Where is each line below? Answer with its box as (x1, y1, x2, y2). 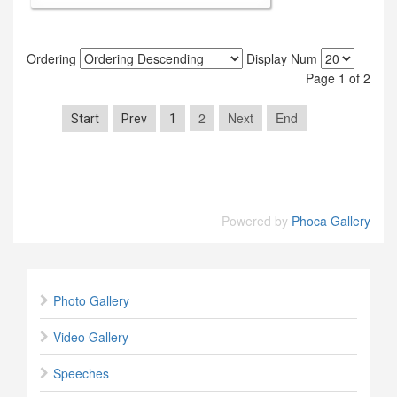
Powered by (222, 211, 292, 230)
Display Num (243, 49, 321, 67)
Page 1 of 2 (306, 68, 370, 87)
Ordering (27, 49, 80, 67)
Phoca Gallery (292, 211, 370, 230)
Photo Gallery (53, 291, 129, 309)
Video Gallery (53, 327, 128, 346)
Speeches (53, 363, 109, 382)
